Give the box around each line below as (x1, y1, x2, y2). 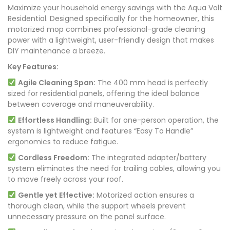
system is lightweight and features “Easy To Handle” (8, 126, 193, 137)
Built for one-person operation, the (91, 115, 219, 126)
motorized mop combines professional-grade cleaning (8, 24, 205, 35)
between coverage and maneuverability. (8, 99, 154, 110)
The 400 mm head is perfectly (95, 78, 208, 88)
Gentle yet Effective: (17, 190, 94, 201)
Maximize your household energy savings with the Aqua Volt (8, 3, 222, 13)
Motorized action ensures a (94, 190, 194, 201)
